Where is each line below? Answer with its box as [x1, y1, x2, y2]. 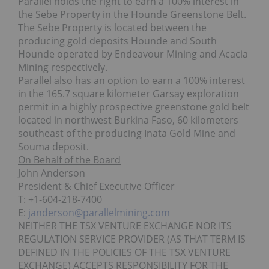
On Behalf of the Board [18, 153, 121, 167]
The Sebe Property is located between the [18, 21, 207, 35]
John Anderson [18, 166, 85, 180]
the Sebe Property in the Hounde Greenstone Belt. [18, 8, 246, 22]
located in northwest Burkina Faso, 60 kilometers [18, 113, 238, 127]
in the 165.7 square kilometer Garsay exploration [18, 87, 239, 101]
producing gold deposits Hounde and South [18, 34, 217, 48]
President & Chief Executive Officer [18, 180, 175, 193]
